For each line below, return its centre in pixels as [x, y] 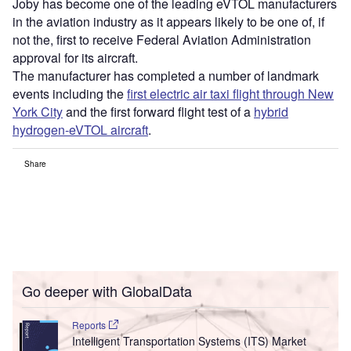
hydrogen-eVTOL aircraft [80, 129]
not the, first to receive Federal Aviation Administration [162, 39]
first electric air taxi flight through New [230, 93]
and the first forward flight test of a [158, 111]
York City [38, 111]
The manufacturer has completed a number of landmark [166, 75]
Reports [90, 324]
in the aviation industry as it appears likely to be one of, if [168, 21]
